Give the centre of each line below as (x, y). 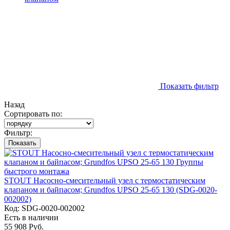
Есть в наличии (31, 217)
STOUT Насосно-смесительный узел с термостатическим (105, 180)
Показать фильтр (188, 86)
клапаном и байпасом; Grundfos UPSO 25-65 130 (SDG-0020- (111, 190)
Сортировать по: (33, 114)
